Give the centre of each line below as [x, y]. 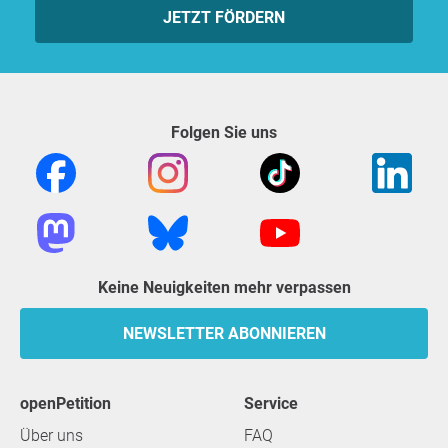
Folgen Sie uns [228, 132]
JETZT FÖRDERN [224, 17]
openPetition [70, 403]
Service [276, 403]
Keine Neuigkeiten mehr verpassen [229, 287]
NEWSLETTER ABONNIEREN [224, 333]
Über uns [51, 435]
